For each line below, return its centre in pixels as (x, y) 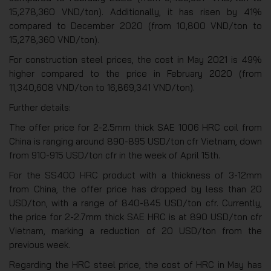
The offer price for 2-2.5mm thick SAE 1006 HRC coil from (135, 127)
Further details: (40, 107)
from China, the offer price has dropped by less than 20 (135, 189)
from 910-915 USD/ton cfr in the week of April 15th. (115, 155)
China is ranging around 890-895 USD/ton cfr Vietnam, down (135, 141)
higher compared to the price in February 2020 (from (135, 73)
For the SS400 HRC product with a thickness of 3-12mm (135, 175)
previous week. (40, 244)
